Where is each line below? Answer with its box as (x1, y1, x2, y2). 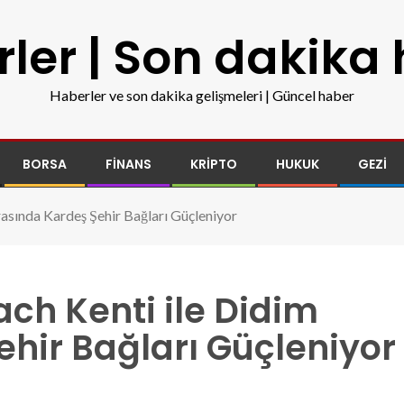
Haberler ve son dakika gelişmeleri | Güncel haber (50, 87, 354, 104)
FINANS (106, 155, 151, 173)
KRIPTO (190, 155, 237, 173)
